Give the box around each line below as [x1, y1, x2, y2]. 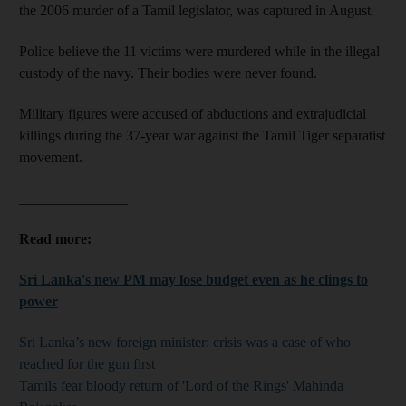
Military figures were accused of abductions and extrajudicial [19, 105, 366, 121]
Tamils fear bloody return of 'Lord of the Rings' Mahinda [19, 377, 343, 393]
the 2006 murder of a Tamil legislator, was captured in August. [19, 2, 374, 18]
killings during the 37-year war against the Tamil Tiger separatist [19, 127, 385, 143]
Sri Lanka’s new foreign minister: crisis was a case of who [19, 333, 351, 350]
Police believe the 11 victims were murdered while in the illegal [19, 43, 380, 59]
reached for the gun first [19, 355, 155, 372]
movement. [19, 149, 82, 165]
